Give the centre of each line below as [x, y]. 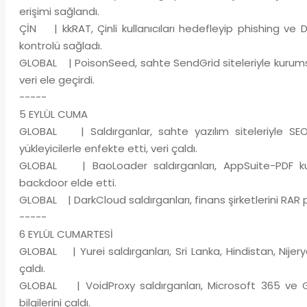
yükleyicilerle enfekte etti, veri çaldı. [108, 148]
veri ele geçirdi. [57, 80]
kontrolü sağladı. [60, 46]
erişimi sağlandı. [59, 11]
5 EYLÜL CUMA [53, 114]
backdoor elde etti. [67, 183]
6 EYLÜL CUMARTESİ [66, 234]
